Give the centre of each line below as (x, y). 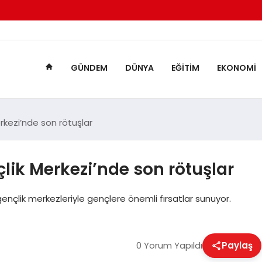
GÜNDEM (89, 68)
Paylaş (237, 245)
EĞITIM (185, 68)
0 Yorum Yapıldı (169, 245)
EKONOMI (236, 68)
